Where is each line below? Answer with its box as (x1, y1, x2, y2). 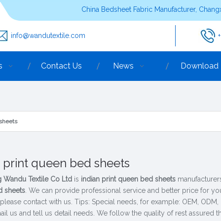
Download (180, 61, 219, 71)
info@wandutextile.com (11, 32, 85, 39)
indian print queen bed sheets (81, 175, 176, 183)
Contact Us (40, 61, 82, 71)
